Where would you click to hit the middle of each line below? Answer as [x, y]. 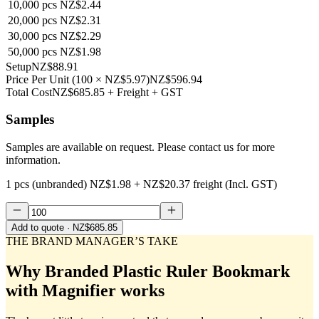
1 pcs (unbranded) [46, 184]
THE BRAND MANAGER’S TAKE [92, 241]
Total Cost [29, 92]
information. [33, 160]
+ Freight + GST [145, 92]
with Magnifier [61, 291]
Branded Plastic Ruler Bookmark [167, 272]
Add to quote [38, 228]
